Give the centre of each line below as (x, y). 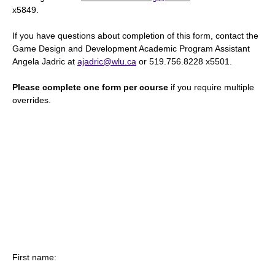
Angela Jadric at (45, 61)
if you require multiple (211, 87)
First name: (34, 258)
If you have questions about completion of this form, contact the (135, 36)
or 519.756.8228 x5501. (184, 61)
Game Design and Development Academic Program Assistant (131, 48)
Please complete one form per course (90, 87)
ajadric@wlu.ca (107, 61)
